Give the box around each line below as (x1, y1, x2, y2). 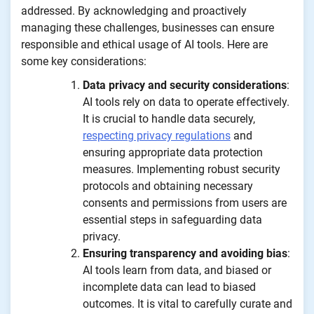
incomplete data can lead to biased (83, 280, 256, 294)
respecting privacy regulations (83, 128, 231, 142)
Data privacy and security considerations (83, 78, 287, 92)
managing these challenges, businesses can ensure (21, 20, 274, 34)
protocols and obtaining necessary (83, 179, 253, 193)
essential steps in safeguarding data (83, 212, 262, 226)
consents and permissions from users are (83, 196, 287, 210)
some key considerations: (21, 54, 146, 68)
